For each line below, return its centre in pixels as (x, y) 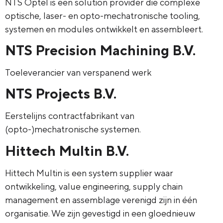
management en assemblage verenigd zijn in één (101, 200)
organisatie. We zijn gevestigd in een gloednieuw (100, 213)
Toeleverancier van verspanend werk (78, 72)
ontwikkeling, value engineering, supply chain (94, 186)
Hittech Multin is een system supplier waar (89, 173)
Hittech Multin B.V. (67, 150)
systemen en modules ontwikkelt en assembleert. (105, 29)
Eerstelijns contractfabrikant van (70, 116)
